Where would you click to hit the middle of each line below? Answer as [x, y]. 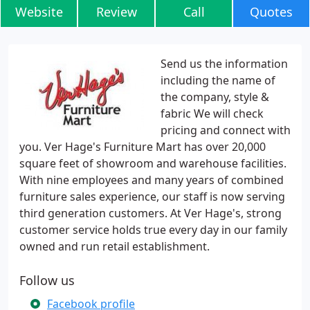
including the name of [218, 80]
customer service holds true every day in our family [153, 230]
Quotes [271, 12]
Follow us [47, 280]
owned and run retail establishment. [115, 246]
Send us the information [224, 64]
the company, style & [215, 97]
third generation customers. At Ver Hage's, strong [151, 213]
